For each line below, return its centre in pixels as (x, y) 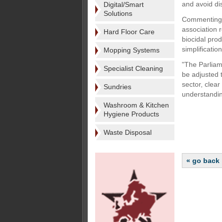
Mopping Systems (132, 50)
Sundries (117, 87)
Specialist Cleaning (133, 68)
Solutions (118, 13)
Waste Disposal (128, 132)
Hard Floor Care (129, 32)
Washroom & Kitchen (136, 105)
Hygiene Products (131, 114)
